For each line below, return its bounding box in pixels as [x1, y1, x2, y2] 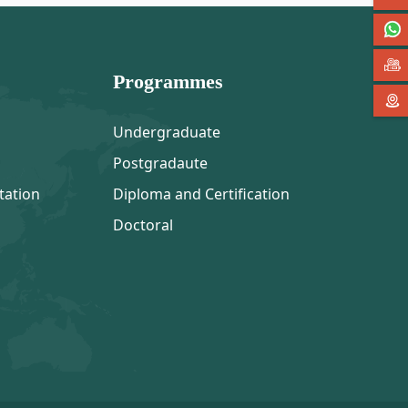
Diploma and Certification [113, 184, 290, 205]
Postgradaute [113, 153, 208, 174]
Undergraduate [113, 122, 220, 143]
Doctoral [113, 215, 173, 236]
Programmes [113, 70, 223, 94]
